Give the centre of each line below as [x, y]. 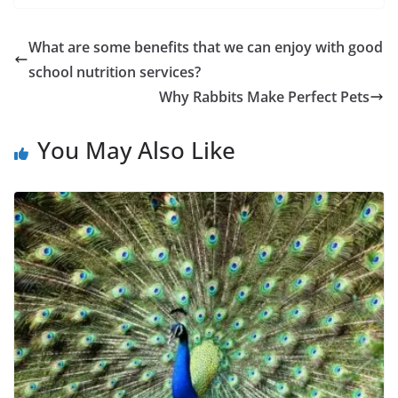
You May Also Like [136, 151]
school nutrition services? [115, 72]
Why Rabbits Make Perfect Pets [264, 97]
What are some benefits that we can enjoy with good [206, 48]
